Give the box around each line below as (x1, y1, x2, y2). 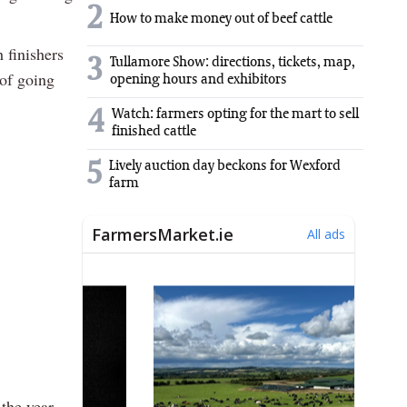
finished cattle (112, 124, 196, 139)
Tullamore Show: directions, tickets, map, (110, 55, 355, 70)
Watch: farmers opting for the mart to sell (112, 106, 359, 122)
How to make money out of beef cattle (110, 12, 333, 27)
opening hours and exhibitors (110, 72, 287, 87)
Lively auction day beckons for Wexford (109, 158, 341, 174)
